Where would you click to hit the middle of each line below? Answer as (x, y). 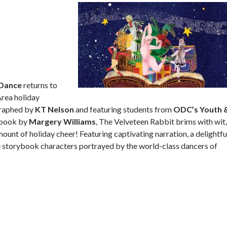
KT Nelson (54, 109)
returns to (40, 85)
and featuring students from (124, 109)
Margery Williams (62, 121)
